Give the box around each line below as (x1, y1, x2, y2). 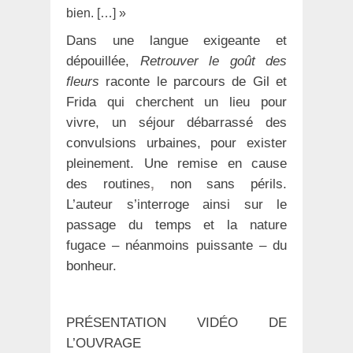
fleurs (66, 74, 99, 90)
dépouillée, (66, 54, 140, 69)
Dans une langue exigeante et (66, 33, 287, 49)
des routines (66, 176, 150, 192)
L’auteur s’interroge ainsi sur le (66, 197, 287, 213)
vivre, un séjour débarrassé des (66, 115, 287, 131)
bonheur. (66, 258, 117, 274)
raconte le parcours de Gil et (99, 74, 287, 90)
